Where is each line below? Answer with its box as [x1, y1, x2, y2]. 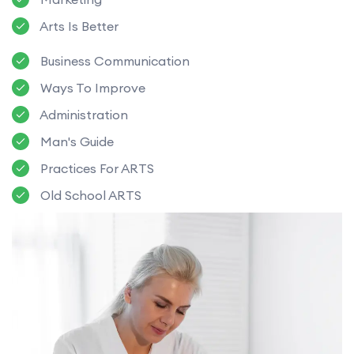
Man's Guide [37, 133, 114, 149]
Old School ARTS [37, 186, 141, 203]
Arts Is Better [37, 17, 119, 34]
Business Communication [37, 52, 190, 69]
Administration [37, 106, 128, 122]
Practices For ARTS [37, 160, 154, 176]
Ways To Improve [37, 79, 145, 96]
